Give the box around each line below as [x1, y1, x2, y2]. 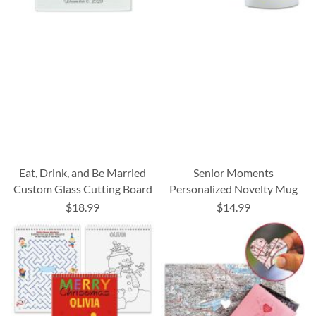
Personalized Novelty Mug [169, 181, 298, 195]
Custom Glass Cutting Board [13, 181, 152, 195]
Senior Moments [193, 165, 274, 179]
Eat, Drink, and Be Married [19, 165, 147, 179]
